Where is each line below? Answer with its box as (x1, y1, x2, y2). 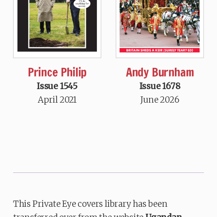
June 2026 (140, 94, 179, 106)
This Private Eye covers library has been (13, 199, 168, 210)
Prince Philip (27, 64, 87, 81)
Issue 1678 (139, 81, 181, 92)
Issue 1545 (36, 81, 77, 92)
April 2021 (37, 94, 77, 106)
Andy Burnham (125, 64, 194, 81)
